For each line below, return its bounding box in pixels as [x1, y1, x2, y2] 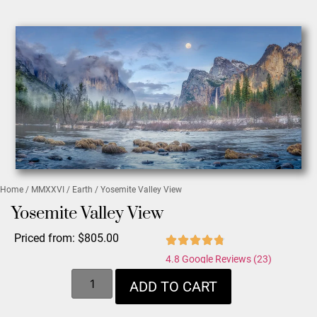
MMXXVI [31, 184, 64, 195]
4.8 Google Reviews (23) [166, 253, 272, 265]
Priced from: [14, 231, 78, 245]
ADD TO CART [129, 278, 218, 296]
